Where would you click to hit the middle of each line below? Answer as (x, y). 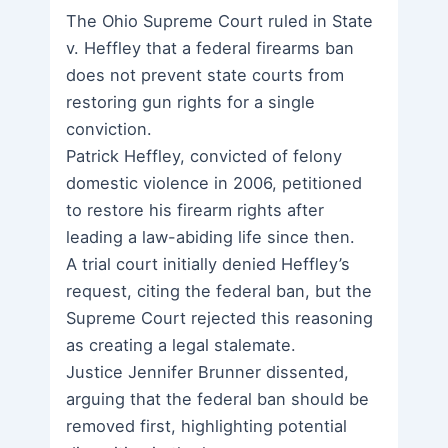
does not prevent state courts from (205, 74)
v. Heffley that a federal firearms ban (210, 47)
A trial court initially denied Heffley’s (208, 263)
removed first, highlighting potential (207, 425)
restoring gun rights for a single (191, 101)
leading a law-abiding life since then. (211, 236)
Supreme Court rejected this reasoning (220, 317)
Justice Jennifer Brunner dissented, (208, 371)
